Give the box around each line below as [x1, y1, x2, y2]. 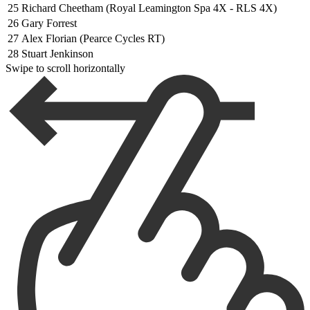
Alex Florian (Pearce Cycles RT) [21, 33, 165, 45]
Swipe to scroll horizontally [6, 62, 125, 75]
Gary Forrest [21, 17, 77, 30]
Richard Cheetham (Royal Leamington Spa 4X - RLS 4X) [21, 2, 277, 15]
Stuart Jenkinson [21, 48, 93, 60]
